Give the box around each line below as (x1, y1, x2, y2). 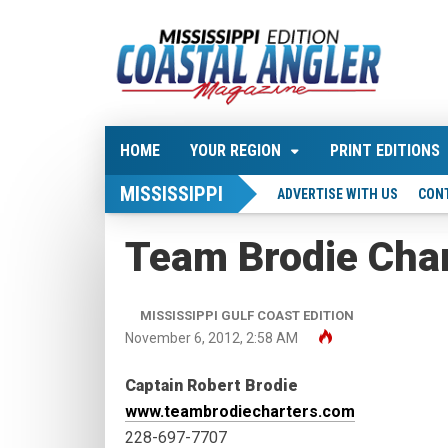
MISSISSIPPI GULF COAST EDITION (140, 308, 354, 324)
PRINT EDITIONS (330, 141, 440, 161)
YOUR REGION (190, 141, 281, 161)
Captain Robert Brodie (125, 376, 298, 396)
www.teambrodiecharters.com (125, 402, 355, 422)
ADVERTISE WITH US (277, 186, 398, 203)
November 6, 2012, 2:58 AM (125, 330, 298, 347)
